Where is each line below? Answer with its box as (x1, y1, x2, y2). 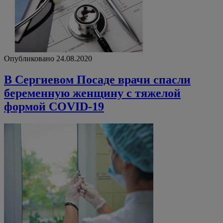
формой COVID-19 (4, 100, 104, 113)
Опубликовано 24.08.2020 (4, 54, 92, 63)
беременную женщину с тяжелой (4, 87, 181, 100)
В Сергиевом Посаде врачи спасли (4, 73, 191, 87)
